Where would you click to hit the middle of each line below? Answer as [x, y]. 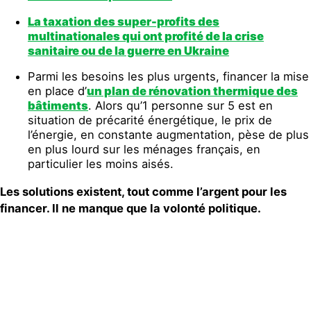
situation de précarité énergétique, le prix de [150, 120]
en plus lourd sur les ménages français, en [144, 150]
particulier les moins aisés [99, 164]
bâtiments [58, 106]
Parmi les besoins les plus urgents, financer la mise [168, 77]
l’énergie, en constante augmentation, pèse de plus [168, 135]
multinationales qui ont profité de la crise [146, 36]
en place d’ [57, 91]
